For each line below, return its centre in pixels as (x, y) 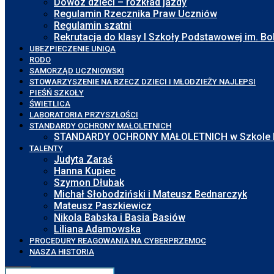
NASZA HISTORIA (62, 252)
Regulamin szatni (93, 25)
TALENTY (46, 148)
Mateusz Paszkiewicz (103, 206)
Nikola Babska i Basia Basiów (120, 217)
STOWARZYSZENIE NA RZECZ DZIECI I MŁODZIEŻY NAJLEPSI (143, 82)
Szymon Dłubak (89, 183)
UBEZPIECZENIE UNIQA (72, 49)
